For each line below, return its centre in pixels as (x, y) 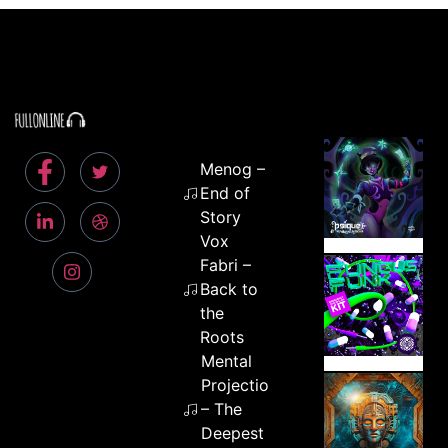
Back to (229, 288)
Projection (239, 384)
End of (225, 192)
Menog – (233, 168)
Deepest (232, 432)
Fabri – (226, 264)
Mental (226, 360)
